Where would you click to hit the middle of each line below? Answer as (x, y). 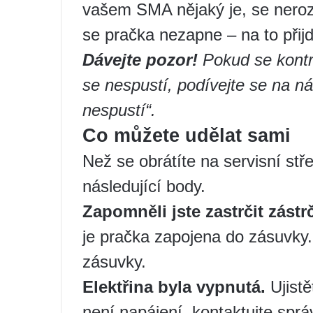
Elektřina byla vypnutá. (174, 286)
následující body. (144, 186)
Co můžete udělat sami (187, 135)
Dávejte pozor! (140, 59)
